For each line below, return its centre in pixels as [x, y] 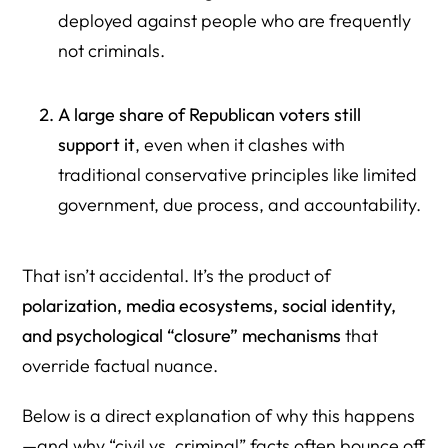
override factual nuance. [120, 365]
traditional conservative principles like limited [237, 174]
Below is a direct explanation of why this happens [219, 415]
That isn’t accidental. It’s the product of [177, 275]
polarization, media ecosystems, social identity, [209, 305]
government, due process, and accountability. [239, 204]
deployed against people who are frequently [234, 21]
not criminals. [111, 51]
